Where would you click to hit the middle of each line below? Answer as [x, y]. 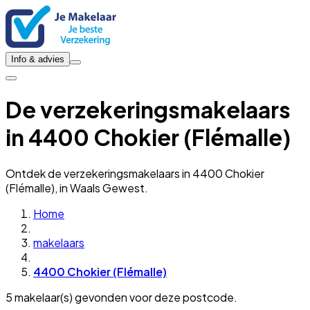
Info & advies [38, 59]
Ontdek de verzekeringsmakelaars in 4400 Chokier [135, 173]
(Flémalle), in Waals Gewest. [77, 188]
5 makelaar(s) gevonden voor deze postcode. [121, 297]
